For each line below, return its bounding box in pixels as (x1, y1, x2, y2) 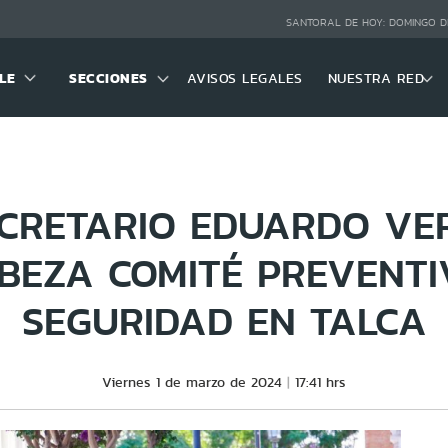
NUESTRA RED (327, 67, 425, 88)
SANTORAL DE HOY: (285, 15, 389, 31)
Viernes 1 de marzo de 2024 (102, 372, 282, 392)
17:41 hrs (295, 372, 346, 392)
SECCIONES (69, 66, 148, 89)
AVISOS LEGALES (186, 67, 303, 88)
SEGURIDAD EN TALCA (21, 291, 427, 350)
